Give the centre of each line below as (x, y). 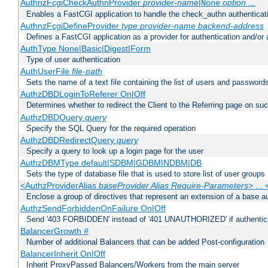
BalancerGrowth (52, 231)
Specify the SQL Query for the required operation (111, 129)
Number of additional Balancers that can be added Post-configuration (145, 242)
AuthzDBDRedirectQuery (68, 140)
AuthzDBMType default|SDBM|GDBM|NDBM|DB (111, 163)
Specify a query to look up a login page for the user (115, 151)
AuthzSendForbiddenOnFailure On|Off (93, 208)
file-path (87, 71)
